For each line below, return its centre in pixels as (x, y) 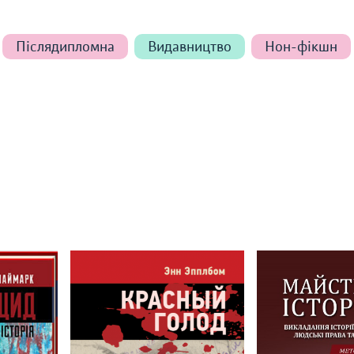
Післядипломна (65, 47)
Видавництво (190, 47)
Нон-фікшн (301, 47)
